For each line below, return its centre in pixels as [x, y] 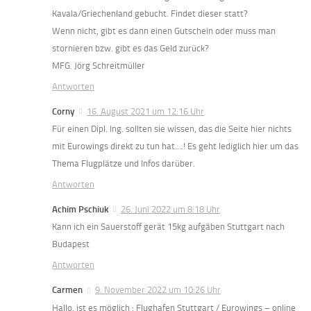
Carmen [67, 290]
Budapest [71, 244]
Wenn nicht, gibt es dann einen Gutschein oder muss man [164, 31]
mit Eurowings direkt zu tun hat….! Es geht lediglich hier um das [175, 146]
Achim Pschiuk [80, 210]
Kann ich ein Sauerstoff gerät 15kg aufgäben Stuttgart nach [168, 227]
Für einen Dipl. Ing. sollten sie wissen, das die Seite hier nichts [172, 129]
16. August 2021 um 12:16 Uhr [145, 112]
